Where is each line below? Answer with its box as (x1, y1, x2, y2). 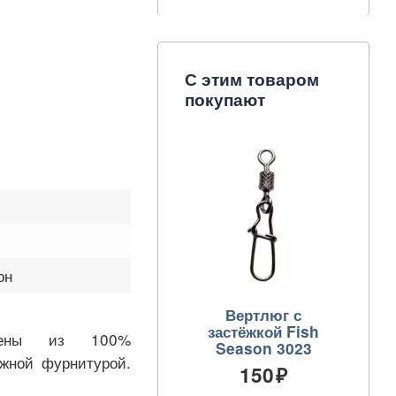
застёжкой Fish (208, 320, 319, 342)
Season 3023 (215, 337, 312, 359)
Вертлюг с (225, 303, 301, 325)
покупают (185, 88, 265, 112)
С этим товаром (185, 67, 319, 92)
